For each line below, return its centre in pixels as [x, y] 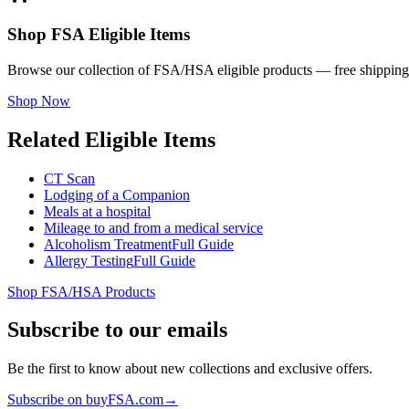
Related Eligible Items [111, 139]
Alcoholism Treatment [108, 244]
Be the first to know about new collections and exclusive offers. [190, 369]
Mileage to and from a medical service [153, 227]
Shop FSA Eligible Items [99, 35]
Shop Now [39, 100]
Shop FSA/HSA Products [81, 291]
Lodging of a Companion [117, 194]
